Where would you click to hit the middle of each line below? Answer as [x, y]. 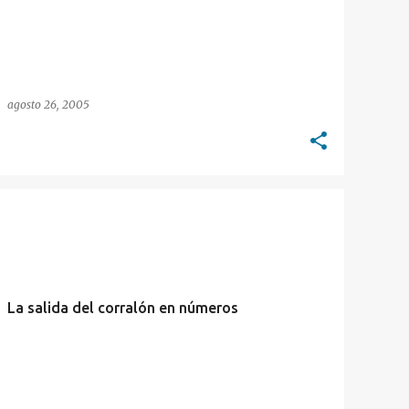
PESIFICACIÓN [48, 221]
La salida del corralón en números [123, 308]
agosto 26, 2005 [48, 105]
